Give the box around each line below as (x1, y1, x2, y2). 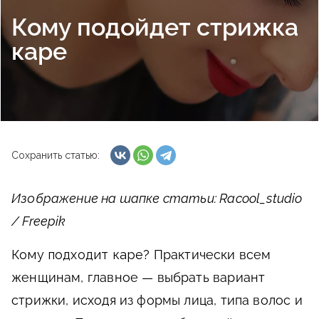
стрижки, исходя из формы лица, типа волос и (11, 293, 303, 308)
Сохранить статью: (11, 150, 100, 161)
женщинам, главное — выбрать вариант (11, 270, 266, 285)
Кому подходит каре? (11, 247, 150, 262)
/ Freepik (11, 214, 66, 229)
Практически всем (150, 247, 271, 262)
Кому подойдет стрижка (11, 13, 298, 41)
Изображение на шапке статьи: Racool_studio (11, 191, 303, 206)
